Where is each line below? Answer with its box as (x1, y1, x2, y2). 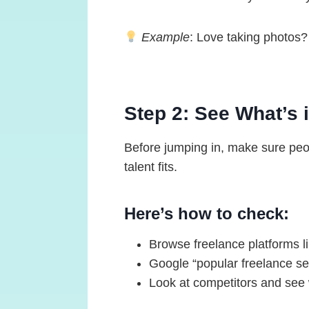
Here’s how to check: (123, 203, 289, 223)
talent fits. (123, 159, 177, 174)
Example (141, 30, 190, 44)
